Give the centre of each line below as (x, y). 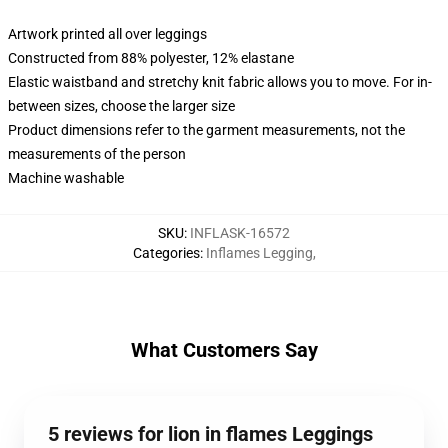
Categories (166, 253)
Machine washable (66, 178)
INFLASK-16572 (240, 233)
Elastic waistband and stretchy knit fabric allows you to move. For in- (220, 82)
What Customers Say (224, 350)
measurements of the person (97, 154)
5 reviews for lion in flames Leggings (210, 434)
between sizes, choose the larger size (121, 106)
